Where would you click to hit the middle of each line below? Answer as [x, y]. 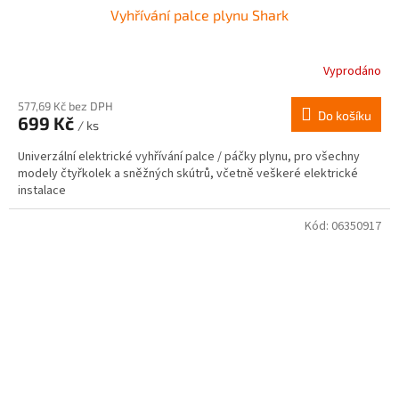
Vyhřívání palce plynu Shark [199, 15]
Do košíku [345, 116]
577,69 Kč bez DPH [65, 106]
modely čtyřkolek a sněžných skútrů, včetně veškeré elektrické [188, 174]
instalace [42, 191]
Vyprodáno [352, 71]
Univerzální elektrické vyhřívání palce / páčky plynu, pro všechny [189, 157]
